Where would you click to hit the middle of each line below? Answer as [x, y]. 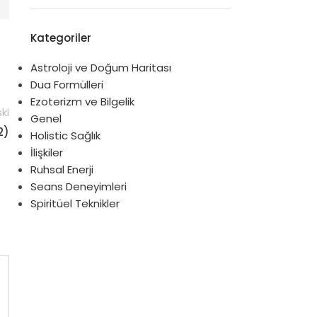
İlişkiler [46, 152]
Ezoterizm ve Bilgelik [82, 102]
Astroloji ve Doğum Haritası [100, 68]
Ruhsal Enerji [62, 169]
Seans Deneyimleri [78, 186]
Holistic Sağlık [65, 136]
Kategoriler [60, 38]
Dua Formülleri [67, 85]
